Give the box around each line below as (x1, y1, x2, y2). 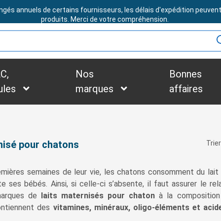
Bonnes (169, 68, 202, 80)
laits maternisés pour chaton (41, 191, 155, 201)
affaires (169, 83, 203, 95)
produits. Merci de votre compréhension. (40, 15, 169, 23)
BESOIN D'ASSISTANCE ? (74, 7, 154, 16)
